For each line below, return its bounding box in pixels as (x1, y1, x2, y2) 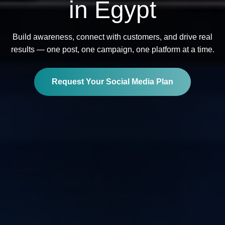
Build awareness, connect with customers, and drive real (13, 32, 212, 41)
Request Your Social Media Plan (52, 77, 173, 86)
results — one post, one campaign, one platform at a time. (11, 45, 214, 54)
